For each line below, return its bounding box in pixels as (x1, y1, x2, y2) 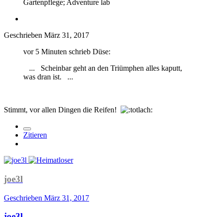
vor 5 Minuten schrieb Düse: (23, 47, 110, 56)
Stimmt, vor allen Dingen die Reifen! (4, 106, 121, 114)
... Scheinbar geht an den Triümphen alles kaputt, (23, 64, 182, 73)
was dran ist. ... (23, 73, 75, 81)
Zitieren (23, 131, 47, 139)
